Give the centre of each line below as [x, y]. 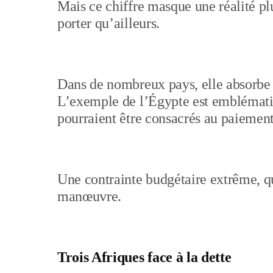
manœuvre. [90, 196]
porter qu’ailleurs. [108, 23]
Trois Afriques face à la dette [144, 257]
